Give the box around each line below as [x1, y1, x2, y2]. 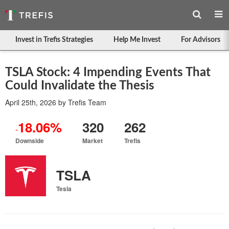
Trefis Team [68, 97, 106, 107]
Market [82, 136, 103, 145]
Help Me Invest [113, 36, 161, 43]
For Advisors [181, 36, 220, 43]
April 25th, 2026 [5, 97, 56, 107]
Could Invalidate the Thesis [5, 80, 154, 92]
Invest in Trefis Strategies [15, 36, 93, 43]
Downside [15, 136, 44, 145]
